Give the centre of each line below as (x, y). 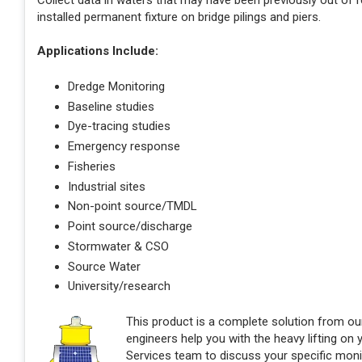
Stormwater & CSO (118, 246)
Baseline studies (111, 106)
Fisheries (91, 166)
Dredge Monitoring (116, 86)
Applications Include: (98, 51)
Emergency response (124, 147)
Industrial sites (106, 186)
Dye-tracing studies (119, 126)
